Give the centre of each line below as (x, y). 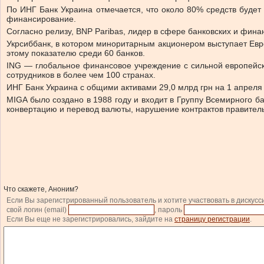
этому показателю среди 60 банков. (76, 53)
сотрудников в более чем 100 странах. (81, 75)
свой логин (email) (37, 210)
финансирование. (41, 19)
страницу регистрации (212, 219)
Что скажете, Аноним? (41, 189)
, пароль (169, 210)
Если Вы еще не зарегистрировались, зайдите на (90, 219)
